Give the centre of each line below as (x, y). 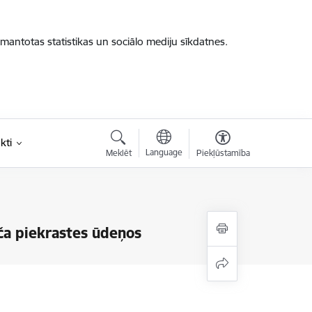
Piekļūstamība (223, 153)
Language (164, 152)
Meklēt (118, 153)
